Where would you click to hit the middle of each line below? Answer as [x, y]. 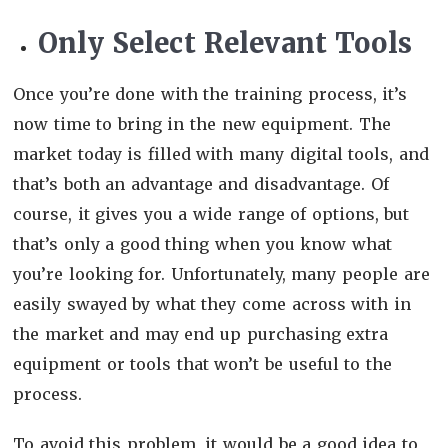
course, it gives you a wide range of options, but [211, 213]
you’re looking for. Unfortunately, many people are [221, 273]
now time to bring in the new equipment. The [202, 123]
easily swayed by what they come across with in [212, 303]
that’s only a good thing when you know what [202, 243]
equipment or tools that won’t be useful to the [202, 363]
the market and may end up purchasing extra [201, 333]
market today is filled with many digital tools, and [221, 153]
